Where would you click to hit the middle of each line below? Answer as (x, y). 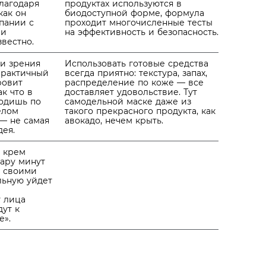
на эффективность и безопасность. (142, 32)
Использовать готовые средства (137, 64)
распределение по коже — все (134, 83)
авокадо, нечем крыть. (114, 121)
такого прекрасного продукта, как (140, 111)
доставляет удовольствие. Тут (131, 92)
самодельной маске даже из (128, 102)
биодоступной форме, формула (134, 13)
